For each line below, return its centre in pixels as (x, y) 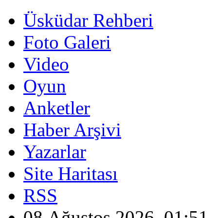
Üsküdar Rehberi (88, 20)
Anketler (57, 108)
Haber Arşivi (72, 130)
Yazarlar (55, 152)
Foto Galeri (67, 42)
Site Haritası (71, 173)
